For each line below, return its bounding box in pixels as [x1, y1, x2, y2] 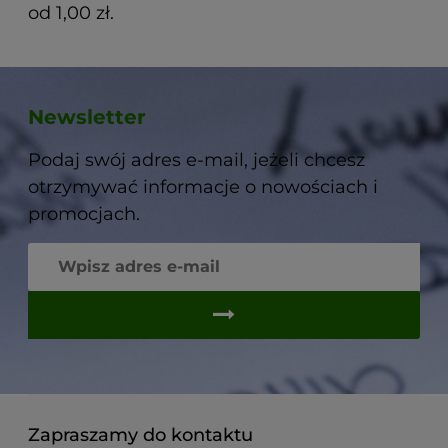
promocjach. [28, 202, 140, 225]
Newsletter [28, 104, 146, 129]
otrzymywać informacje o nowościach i [28, 175, 378, 198]
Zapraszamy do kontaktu [28, 423, 253, 446]
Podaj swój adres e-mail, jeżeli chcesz [28, 148, 365, 171]
